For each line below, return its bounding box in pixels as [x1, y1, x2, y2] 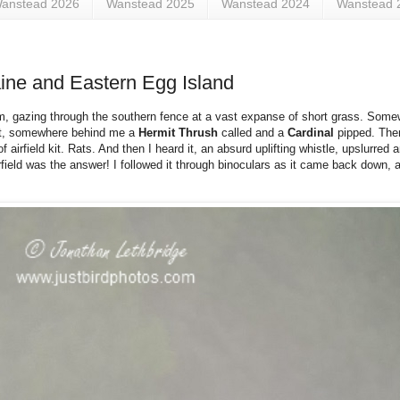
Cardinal [287, 126, 337, 140]
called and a [221, 126, 287, 140]
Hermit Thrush [138, 126, 221, 140]
